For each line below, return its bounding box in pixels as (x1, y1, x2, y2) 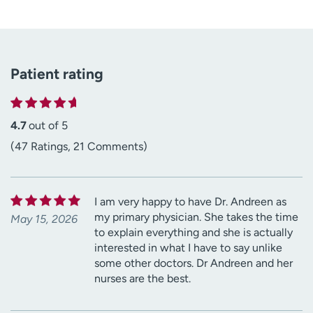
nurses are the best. (94, 271, 191, 285)
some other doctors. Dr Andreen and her (94, 256, 293, 270)
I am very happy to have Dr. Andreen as (94, 194, 286, 208)
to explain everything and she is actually (94, 225, 293, 239)
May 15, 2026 (10, 212, 78, 226)
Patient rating (10, 64, 103, 82)
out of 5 (29, 118, 68, 132)
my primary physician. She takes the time (94, 210, 298, 224)
